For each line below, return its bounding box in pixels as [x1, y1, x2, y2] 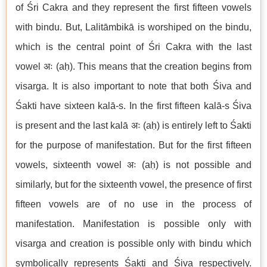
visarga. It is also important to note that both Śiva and [15, 81, 252, 91]
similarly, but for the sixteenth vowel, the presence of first [15, 179, 252, 190]
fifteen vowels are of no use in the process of [15, 199, 252, 209]
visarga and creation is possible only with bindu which [15, 238, 252, 249]
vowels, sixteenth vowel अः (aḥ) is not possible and [15, 160, 252, 170]
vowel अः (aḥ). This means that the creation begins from [15, 61, 252, 72]
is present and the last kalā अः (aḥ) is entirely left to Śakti [15, 120, 252, 131]
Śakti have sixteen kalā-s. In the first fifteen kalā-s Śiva [15, 101, 252, 111]
